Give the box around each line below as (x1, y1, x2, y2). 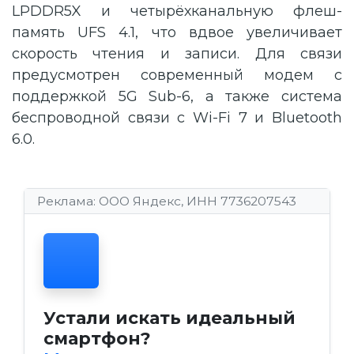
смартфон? (43, 328, 151, 348)
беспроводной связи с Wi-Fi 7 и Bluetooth (12, 109, 342, 126)
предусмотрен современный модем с (12, 66, 342, 84)
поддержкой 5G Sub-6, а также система (12, 88, 342, 105)
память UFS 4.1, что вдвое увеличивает (12, 24, 342, 41)
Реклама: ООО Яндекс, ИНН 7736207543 (37, 194, 296, 209)
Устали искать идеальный (43, 307, 296, 328)
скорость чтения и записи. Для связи (12, 45, 342, 62)
